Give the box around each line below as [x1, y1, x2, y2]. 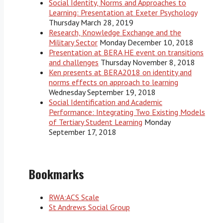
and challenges [49, 57, 99, 67]
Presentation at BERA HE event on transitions [49, 47, 204, 57]
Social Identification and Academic [49, 97, 162, 107]
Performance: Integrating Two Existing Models [49, 107, 205, 117]
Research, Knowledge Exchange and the [49, 27, 181, 37]
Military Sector [49, 37, 98, 47]
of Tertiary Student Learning [49, 116, 142, 127]
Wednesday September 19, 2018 [49, 87, 156, 97]
